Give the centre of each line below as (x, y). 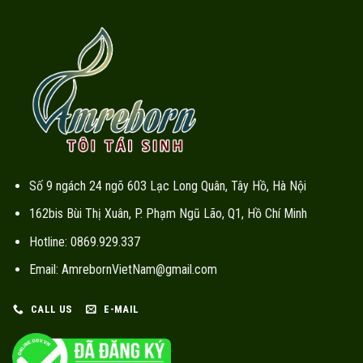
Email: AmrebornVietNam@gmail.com (123, 270)
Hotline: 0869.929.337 (84, 241)
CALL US (51, 310)
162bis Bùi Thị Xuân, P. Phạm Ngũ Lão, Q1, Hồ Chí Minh (168, 214)
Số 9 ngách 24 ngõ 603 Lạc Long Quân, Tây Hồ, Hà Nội (167, 186)
